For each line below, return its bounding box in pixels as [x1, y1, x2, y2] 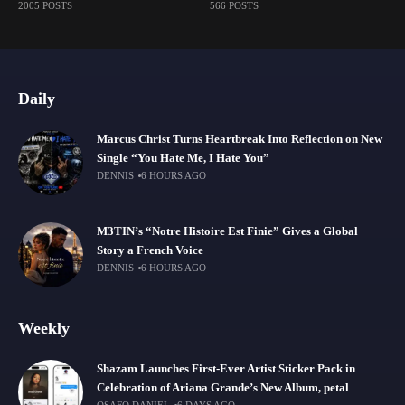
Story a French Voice [97, 244, 203, 257]
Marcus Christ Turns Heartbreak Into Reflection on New [97, 133, 382, 146]
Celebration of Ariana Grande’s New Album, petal [97, 381, 349, 394]
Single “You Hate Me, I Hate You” [97, 152, 269, 165]
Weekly [18, 319, 70, 337]
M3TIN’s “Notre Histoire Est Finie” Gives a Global [97, 225, 358, 238]
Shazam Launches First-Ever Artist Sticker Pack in [97, 363, 355, 375]
